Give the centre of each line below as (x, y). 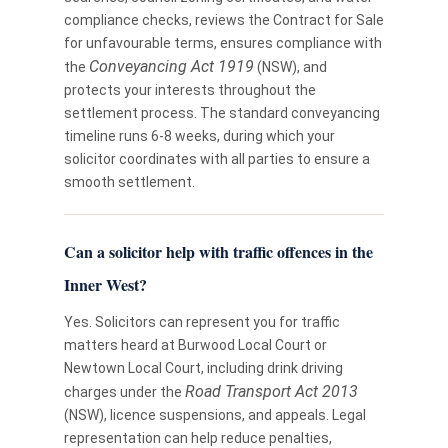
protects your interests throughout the (190, 90)
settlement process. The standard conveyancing (222, 113)
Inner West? (105, 284)
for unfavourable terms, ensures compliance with (223, 43)
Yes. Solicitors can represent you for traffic (202, 322)
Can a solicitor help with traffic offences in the (218, 251)
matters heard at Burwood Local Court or (195, 345)
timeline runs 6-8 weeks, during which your (199, 136)
